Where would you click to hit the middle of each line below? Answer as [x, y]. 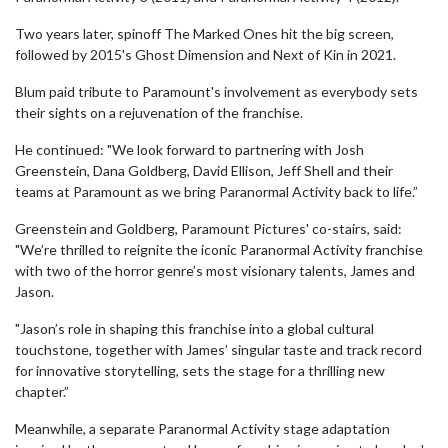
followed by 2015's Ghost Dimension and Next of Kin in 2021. [205, 54]
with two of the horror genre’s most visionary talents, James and [215, 270]
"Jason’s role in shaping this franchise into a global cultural [194, 328]
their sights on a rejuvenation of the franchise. [159, 112]
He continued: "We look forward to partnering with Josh [189, 149]
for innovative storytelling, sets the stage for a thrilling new [200, 370]
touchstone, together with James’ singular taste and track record [218, 349]
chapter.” [42, 391]
